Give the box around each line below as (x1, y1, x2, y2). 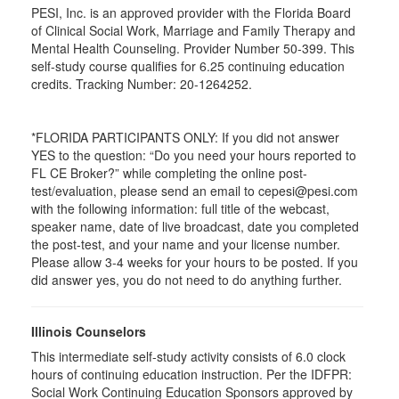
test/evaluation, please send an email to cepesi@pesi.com (31, 182, 358, 199)
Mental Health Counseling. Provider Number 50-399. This (31, 39, 354, 57)
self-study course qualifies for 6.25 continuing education (31, 57, 345, 75)
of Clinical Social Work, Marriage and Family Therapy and (31, 21, 355, 39)
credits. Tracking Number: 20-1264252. (31, 75, 252, 93)
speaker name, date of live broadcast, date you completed (31, 217, 359, 235)
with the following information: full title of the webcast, (31, 199, 330, 217)
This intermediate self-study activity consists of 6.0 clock (31, 347, 346, 365)
